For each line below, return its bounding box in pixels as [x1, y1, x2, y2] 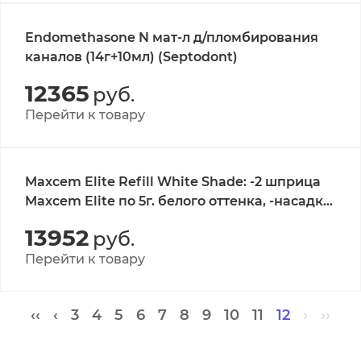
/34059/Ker [25, 213, 98, 228]
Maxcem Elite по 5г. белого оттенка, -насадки [25, 193, 332, 209]
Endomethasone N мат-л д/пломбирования [25, 30, 318, 45]
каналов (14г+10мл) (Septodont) [25, 49, 238, 64]
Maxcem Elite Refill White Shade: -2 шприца [25, 174, 321, 189]
